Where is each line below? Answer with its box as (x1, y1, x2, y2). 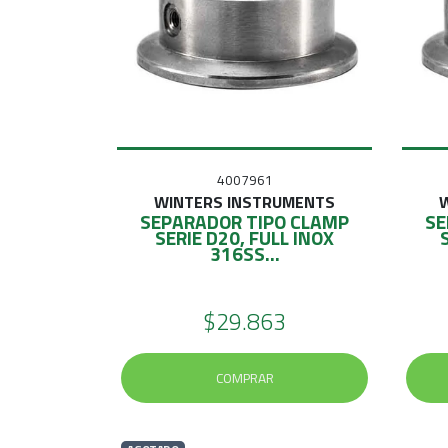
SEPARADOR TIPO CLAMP (140, 206, 349, 236)
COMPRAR (215, 367, 274, 388)
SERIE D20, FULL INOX (155, 222, 334, 252)
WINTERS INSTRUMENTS (154, 189, 335, 214)
